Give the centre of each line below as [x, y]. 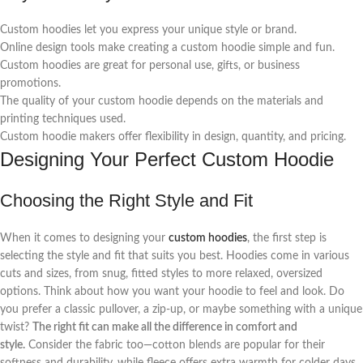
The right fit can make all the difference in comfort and [165, 327]
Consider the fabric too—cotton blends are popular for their [175, 345]
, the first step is [287, 238]
